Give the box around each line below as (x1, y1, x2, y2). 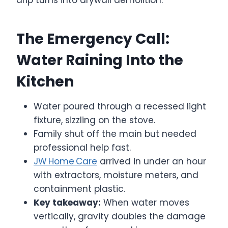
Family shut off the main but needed (34, 127, 196, 140)
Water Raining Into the (16, 50, 183, 70)
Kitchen (16, 71, 74, 92)
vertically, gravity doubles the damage (34, 210, 206, 222)
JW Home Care (34, 155, 97, 167)
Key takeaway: (34, 196, 101, 209)
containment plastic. (34, 182, 125, 195)
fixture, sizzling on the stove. (34, 113, 155, 126)
